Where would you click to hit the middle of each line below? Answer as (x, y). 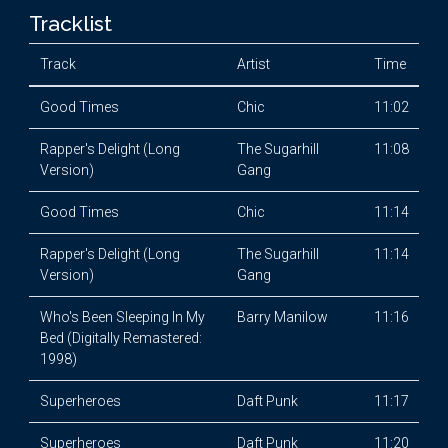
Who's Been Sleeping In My (122, 317)
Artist (253, 64)
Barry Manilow (282, 317)
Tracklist (70, 23)
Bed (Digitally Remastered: (120, 338)
